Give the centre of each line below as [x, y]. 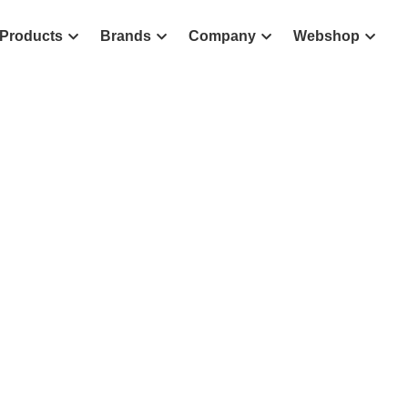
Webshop [326, 36]
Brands [126, 36]
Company [222, 36]
